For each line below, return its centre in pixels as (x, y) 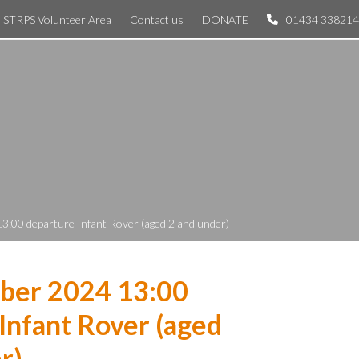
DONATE (225, 19)
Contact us (157, 19)
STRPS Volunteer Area (57, 19)
